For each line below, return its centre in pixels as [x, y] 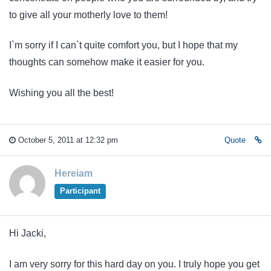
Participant [80, 191]
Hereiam [73, 174]
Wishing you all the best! [61, 93]
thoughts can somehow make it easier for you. [107, 62]
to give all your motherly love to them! [88, 15]
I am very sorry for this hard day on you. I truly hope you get [134, 264]
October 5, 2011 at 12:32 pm [67, 140]
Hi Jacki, [28, 233]
